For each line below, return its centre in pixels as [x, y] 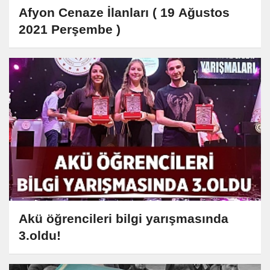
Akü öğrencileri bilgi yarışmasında [124, 219]
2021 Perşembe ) [70, 30]
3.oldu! [40, 236]
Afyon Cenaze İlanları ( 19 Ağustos [124, 13]
